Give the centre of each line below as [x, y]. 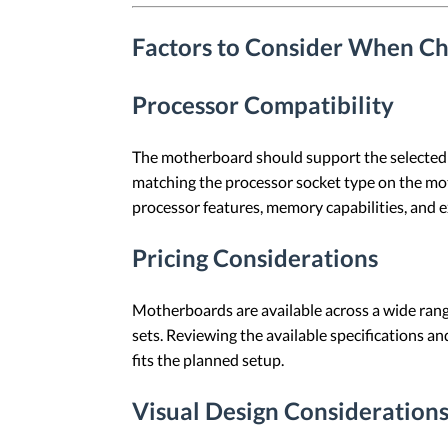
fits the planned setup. [208, 359]
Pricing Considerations [255, 257]
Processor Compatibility [263, 104]
